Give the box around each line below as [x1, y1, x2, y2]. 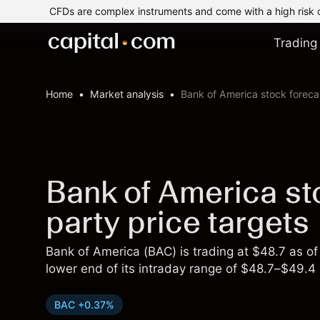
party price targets [46, 203, 309, 241]
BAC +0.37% [54, 299, 114, 311]
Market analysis [90, 88, 164, 100]
